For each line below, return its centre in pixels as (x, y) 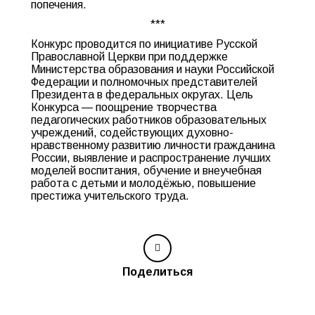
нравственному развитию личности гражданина (153, 145)
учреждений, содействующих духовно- (132, 133)
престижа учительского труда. (110, 196)
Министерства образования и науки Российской (153, 69)
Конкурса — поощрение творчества (124, 107)
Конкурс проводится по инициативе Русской (144, 44)
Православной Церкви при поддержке (129, 57)
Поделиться (157, 272)
